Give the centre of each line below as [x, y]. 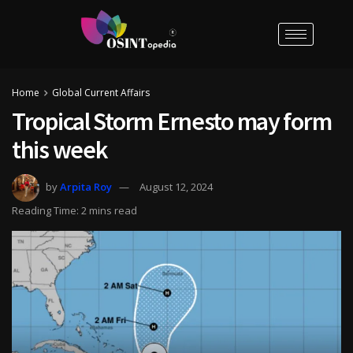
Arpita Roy [86, 186]
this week [60, 149]
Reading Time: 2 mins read [74, 210]
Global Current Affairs [101, 92]
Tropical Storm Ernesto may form [172, 121]
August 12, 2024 [176, 186]
